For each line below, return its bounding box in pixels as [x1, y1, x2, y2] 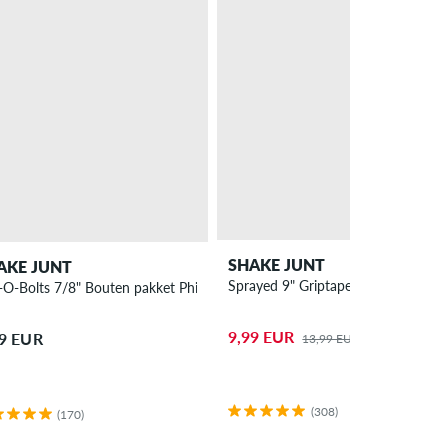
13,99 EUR [302, 331, 361, 347]
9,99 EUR [228, 327, 295, 347]
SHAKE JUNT [228, 254, 326, 274]
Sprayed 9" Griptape [228, 276, 353, 294]
